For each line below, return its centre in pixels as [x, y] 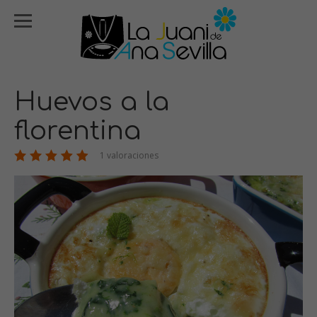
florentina [77, 131]
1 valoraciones [128, 155]
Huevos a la [92, 102]
